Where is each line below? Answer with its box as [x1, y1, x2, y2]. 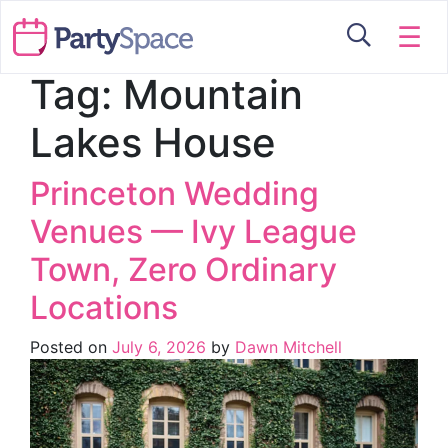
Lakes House [30, 118, 276, 167]
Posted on [30, 337, 112, 357]
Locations [30, 288, 178, 327]
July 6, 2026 [112, 337, 206, 357]
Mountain [123, 70, 303, 119]
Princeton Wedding [30, 174, 319, 213]
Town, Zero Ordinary [30, 250, 337, 289]
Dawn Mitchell [230, 337, 342, 357]
